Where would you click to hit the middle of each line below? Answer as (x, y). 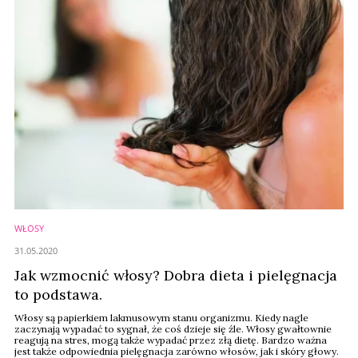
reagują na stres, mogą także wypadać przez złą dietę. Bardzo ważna (171, 340)
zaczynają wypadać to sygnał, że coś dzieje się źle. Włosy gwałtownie (173, 329)
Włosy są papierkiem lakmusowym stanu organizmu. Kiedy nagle (161, 318)
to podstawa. (58, 294)
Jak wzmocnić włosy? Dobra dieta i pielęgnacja (176, 275)
